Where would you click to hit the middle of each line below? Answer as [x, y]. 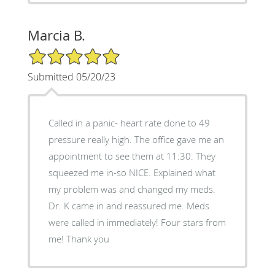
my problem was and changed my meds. [132, 189]
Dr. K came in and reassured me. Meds [129, 205]
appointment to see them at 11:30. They [132, 156]
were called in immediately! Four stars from [137, 222]
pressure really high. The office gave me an [136, 139]
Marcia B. [56, 35]
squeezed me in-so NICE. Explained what [132, 172]
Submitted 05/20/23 [71, 76]
